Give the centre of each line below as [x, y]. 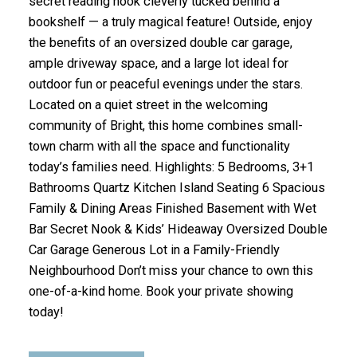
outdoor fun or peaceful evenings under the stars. [165, 84]
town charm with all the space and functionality [159, 147]
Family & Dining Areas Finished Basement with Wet [172, 209]
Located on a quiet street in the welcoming [148, 105]
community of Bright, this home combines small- [165, 126]
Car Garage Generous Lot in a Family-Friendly [154, 250]
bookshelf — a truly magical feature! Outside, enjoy [170, 22]
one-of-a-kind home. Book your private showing [161, 292]
